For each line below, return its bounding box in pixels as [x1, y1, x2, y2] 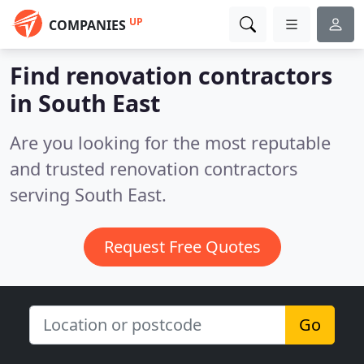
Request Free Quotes [103, 236, 261, 258]
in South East [10, 87, 160, 119]
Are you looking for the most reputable [10, 131, 331, 154]
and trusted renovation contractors [10, 157, 297, 180]
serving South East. [10, 183, 167, 206]
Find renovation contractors [10, 59, 332, 91]
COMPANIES [49, 16, 126, 34]
